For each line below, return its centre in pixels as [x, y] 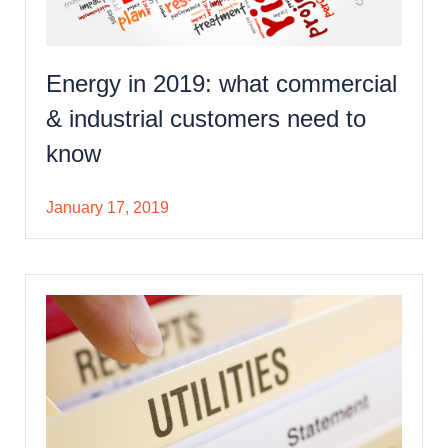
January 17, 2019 [107, 207]
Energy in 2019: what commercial [221, 83]
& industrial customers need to [206, 118]
